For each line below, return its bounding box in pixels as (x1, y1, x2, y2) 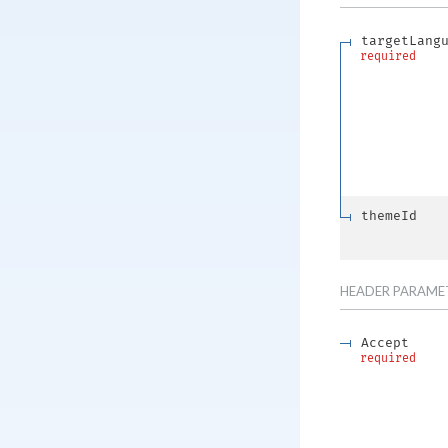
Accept (361, 335, 409, 351)
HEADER (340, 283, 390, 300)
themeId (361, 208, 417, 224)
